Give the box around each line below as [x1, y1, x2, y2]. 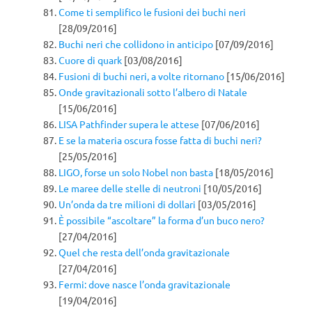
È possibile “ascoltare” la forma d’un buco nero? [58, 213, 265, 226]
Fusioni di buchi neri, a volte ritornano [58, 69, 224, 82]
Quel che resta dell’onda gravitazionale [58, 245, 230, 258]
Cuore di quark [58, 53, 122, 66]
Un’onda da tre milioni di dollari [58, 197, 196, 210]
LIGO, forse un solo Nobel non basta [58, 165, 213, 178]
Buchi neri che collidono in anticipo [58, 37, 213, 50]
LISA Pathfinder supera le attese [58, 117, 199, 130]
